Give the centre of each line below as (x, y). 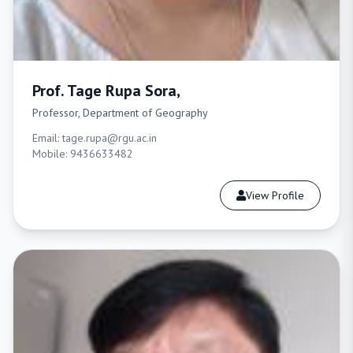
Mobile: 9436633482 (83, 154)
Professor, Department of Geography (120, 113)
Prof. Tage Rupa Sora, (106, 91)
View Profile (275, 195)
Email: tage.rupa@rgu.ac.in (95, 138)
